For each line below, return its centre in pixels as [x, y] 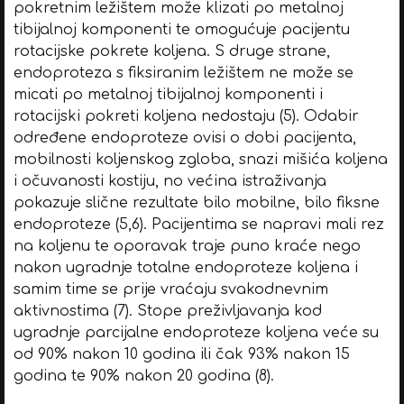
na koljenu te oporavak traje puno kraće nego [187, 246]
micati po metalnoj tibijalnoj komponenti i [168, 94]
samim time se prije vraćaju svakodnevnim [170, 289]
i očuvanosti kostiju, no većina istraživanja [170, 181]
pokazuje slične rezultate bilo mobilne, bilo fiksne [196, 202]
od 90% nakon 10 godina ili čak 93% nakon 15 [181, 354]
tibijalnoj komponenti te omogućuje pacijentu [181, 29]
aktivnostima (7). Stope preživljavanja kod [167, 311]
